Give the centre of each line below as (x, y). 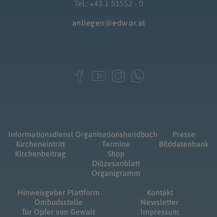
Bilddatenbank (184, 144)
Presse (184, 134)
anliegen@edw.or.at (108, 23)
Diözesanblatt (116, 163)
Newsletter (160, 202)
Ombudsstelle (58, 202)
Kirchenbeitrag (41, 153)
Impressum (160, 211)
